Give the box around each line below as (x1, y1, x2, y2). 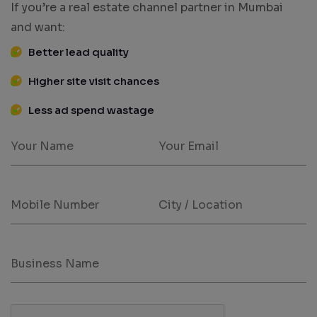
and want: (11, 19, 65, 35)
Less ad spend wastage (28, 103, 154, 117)
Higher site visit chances (28, 74, 159, 88)
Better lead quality (28, 45, 129, 59)
